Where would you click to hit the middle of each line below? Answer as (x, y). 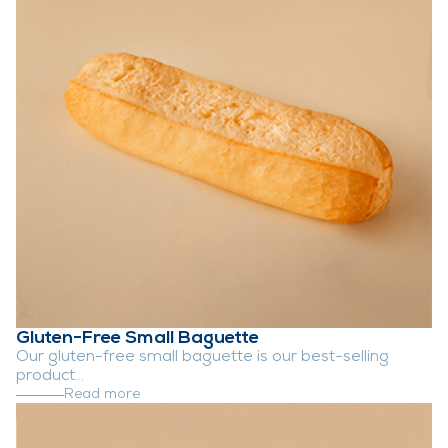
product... (50, 377)
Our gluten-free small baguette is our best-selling (202, 358)
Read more (102, 395)
